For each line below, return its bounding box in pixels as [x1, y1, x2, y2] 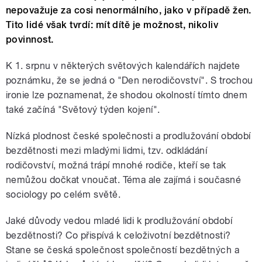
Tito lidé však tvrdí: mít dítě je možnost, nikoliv [6, 19, 219, 31]
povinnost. [6, 34, 54, 46]
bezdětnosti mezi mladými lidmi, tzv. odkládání [6, 145, 208, 157]
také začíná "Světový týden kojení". [6, 104, 160, 116]
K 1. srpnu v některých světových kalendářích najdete [6, 60, 240, 72]
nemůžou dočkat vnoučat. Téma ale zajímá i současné [6, 174, 242, 186]
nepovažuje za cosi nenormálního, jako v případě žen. [6, 5, 251, 16]
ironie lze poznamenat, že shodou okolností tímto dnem [6, 89, 248, 101]
